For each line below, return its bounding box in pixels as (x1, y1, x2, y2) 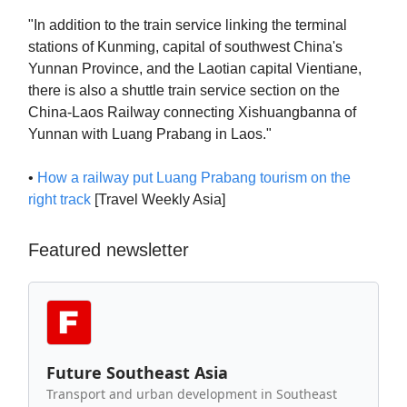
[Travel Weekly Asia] (91, 192, 225, 207)
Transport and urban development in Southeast (46, 385, 337, 402)
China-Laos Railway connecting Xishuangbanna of (28, 104, 356, 120)
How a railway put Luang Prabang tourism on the (37, 170, 351, 185)
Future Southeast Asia (46, 362, 228, 383)
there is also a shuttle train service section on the (28, 83, 340, 98)
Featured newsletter (28, 240, 189, 260)
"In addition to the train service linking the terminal (28, 17, 347, 33)
